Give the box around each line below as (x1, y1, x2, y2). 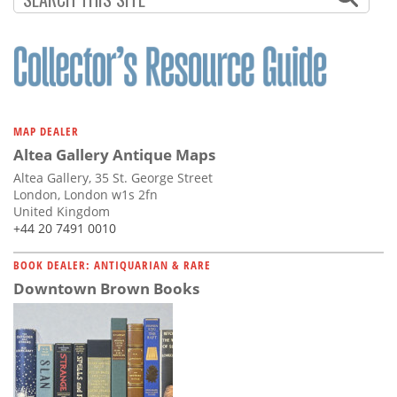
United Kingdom (13, 202, 110, 220)
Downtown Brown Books (13, 277, 199, 299)
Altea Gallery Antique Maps (13, 144, 215, 165)
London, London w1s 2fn (13, 185, 158, 203)
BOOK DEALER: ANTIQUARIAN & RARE (13, 256, 211, 273)
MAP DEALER (13, 122, 79, 139)
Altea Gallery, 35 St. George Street (13, 168, 213, 186)
